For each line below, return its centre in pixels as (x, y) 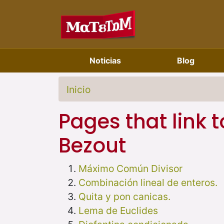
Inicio (78, 89)
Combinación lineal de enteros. (148, 182)
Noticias (105, 60)
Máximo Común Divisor (130, 168)
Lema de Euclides (118, 210)
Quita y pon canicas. (124, 196)
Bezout (92, 145)
